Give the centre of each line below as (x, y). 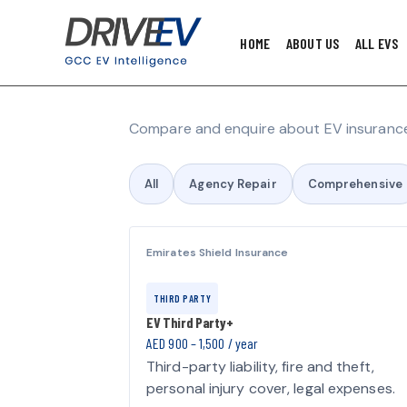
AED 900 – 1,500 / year (203, 343)
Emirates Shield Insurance (218, 253)
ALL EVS (377, 43)
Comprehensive (355, 184)
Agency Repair (233, 184)
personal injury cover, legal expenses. (271, 389)
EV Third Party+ (190, 323)
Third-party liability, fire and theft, (260, 367)
